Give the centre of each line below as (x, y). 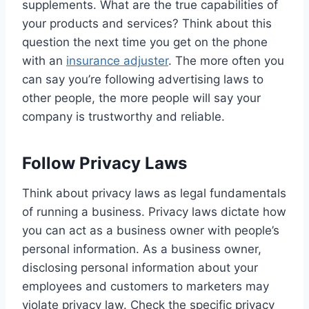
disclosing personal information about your (140, 267)
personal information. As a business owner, (142, 249)
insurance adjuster (117, 60)
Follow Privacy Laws (104, 163)
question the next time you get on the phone (145, 42)
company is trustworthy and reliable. (123, 116)
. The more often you (226, 60)
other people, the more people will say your (141, 98)
